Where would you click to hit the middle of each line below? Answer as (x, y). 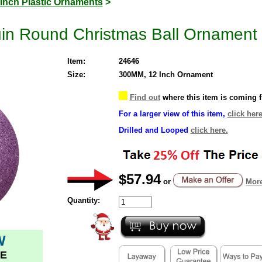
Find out (145, 97)
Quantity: (83, 200)
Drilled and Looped (153, 130)
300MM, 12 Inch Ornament (166, 74)
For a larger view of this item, (172, 113)
